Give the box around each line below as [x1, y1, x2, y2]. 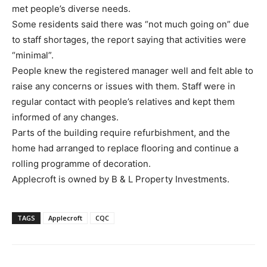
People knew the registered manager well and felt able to [12, 64, 253, 76]
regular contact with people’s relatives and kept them [12, 95, 235, 107]
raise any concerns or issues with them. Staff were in [12, 80, 235, 92]
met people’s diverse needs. [12, 2, 131, 14]
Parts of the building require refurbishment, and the [12, 126, 230, 138]
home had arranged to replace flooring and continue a [12, 142, 238, 154]
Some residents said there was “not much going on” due [12, 18, 249, 30]
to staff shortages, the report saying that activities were [12, 33, 246, 45]
